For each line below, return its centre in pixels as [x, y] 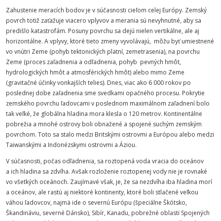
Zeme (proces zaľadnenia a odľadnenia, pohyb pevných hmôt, [94, 62]
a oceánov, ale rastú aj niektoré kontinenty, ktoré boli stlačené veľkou [102, 192]
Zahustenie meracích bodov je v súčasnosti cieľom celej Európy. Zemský [106, 10]
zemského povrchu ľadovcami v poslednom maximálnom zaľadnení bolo [108, 103]
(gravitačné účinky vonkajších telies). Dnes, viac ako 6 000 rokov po [98, 83]
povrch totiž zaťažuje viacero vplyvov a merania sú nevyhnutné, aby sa [104, 20]
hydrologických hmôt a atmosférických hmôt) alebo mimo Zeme [95, 72]
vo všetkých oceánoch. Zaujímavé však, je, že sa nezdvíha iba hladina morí [109, 182]
